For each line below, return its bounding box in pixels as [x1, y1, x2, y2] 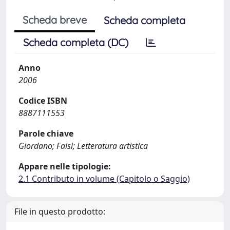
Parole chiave [18, 128, 73, 139]
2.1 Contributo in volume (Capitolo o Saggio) [18, 173, 190, 184]
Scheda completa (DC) [23, 36, 128, 49]
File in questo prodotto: [14, 206, 105, 217]
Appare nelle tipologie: [18, 161, 111, 172]
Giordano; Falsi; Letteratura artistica [18, 140, 148, 151]
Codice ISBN [18, 95, 67, 106]
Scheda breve [23, 13, 87, 26]
